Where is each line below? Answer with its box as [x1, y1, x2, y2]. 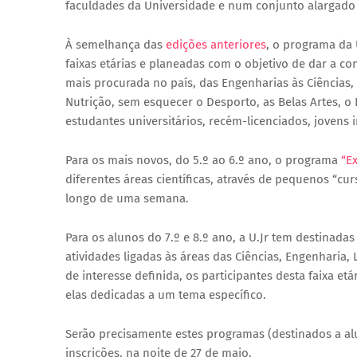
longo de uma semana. [65, 191, 189, 206]
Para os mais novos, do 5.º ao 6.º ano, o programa [65, 153, 341, 167]
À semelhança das [65, 37, 166, 52]
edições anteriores [166, 37, 266, 52]
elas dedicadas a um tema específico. [65, 288, 266, 302]
